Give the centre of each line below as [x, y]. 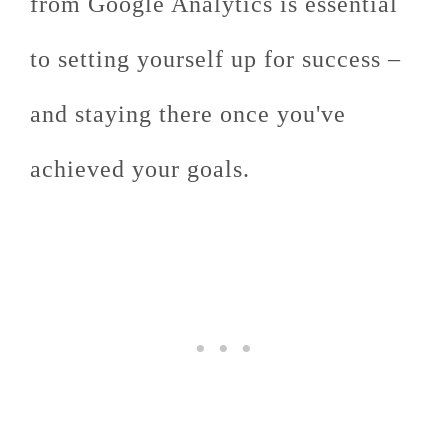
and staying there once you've [188, 114]
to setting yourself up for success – [215, 59]
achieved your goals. [140, 169]
